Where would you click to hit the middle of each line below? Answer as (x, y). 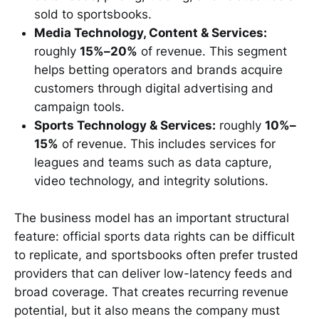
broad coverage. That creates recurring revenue (151, 292)
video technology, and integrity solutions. (151, 181)
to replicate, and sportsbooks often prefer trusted (156, 255)
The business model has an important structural (152, 218)
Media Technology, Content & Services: (151, 32)
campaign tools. (79, 106)
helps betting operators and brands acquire (158, 69)
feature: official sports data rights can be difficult (155, 237)
